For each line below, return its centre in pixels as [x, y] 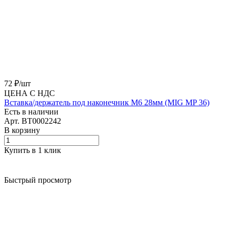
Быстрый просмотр [38, 180]
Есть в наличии [31, 111]
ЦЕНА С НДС [30, 93]
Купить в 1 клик [33, 150]
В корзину [22, 130]
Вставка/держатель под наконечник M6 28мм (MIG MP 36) [107, 102]
